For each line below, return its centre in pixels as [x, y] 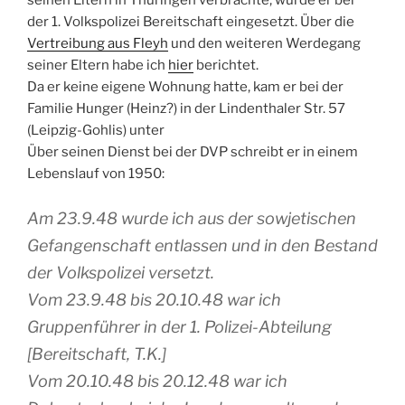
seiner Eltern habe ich [98, 66]
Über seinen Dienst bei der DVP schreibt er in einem [193, 152]
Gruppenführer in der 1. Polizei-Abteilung [179, 326]
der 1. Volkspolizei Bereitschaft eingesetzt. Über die [191, 22]
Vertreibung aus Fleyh [98, 44]
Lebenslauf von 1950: [96, 174]
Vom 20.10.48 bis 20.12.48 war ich [157, 381]
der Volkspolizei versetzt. [121, 272]
